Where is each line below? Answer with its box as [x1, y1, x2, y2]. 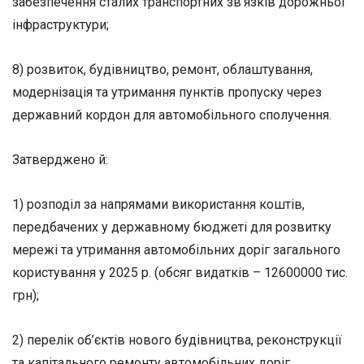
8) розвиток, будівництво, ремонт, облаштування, [12, 61, 313, 77]
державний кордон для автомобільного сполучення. [12, 106, 331, 123]
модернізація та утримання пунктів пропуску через [12, 84, 322, 100]
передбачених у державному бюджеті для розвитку [12, 219, 331, 236]
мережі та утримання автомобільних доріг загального [12, 242, 340, 258]
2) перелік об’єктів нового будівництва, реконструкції [12, 332, 342, 349]
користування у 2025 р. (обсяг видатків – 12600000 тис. [12, 265, 348, 281]
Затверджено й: [12, 151, 108, 167]
